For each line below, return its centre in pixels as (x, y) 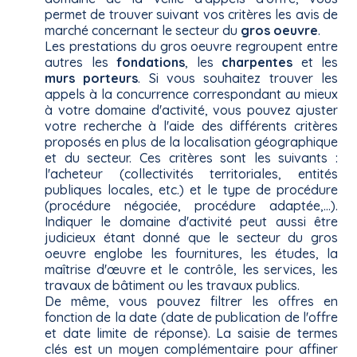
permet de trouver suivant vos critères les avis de (191, 15)
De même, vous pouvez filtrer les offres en (191, 302)
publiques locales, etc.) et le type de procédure (191, 190)
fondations (151, 63)
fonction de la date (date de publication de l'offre (191, 318)
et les (315, 63)
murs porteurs (92, 78)
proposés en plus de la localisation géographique (191, 142)
